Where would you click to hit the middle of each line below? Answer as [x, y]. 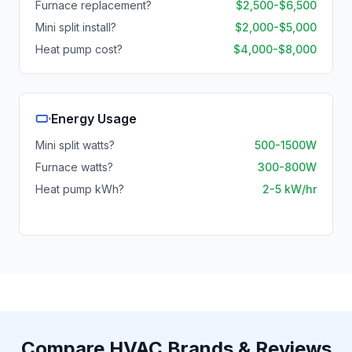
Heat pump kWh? [80, 189]
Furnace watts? [74, 167]
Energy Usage [94, 119]
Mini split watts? [75, 145]
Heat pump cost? [79, 49]
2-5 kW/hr [290, 189]
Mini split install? [76, 27]
